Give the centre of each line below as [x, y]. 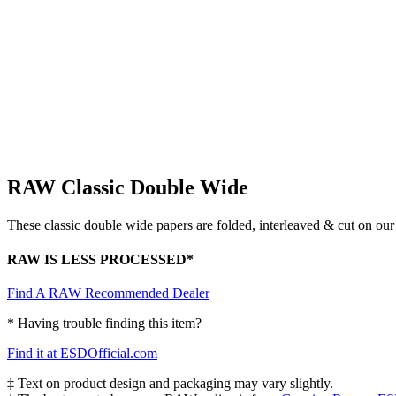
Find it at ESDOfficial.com [82, 354]
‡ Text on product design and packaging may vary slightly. [170, 384]
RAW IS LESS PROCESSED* [100, 260]
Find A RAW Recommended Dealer [108, 293]
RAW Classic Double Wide [128, 187]
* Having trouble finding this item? [104, 324]
